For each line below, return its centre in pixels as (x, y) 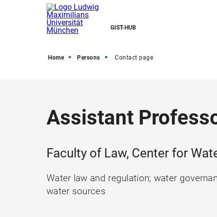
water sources (76, 191)
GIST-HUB (123, 28)
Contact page (134, 58)
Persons (89, 58)
